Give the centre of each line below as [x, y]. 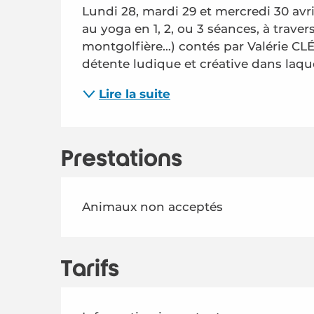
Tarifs [90, 269]
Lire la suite [135, 94]
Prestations [122, 159]
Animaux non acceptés [153, 207]
